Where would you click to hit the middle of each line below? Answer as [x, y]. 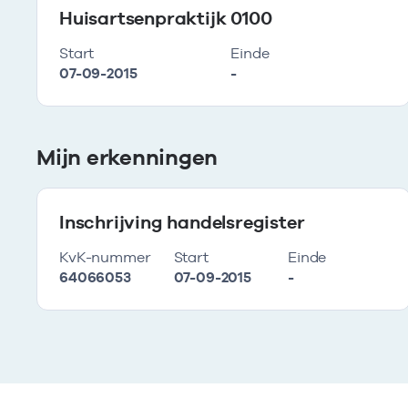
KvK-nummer [105, 257]
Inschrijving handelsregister [182, 222]
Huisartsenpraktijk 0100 [166, 18]
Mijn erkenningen [127, 157]
